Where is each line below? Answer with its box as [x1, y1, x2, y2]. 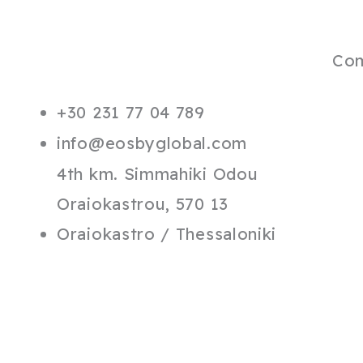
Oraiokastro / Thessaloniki [57, 224, 277, 245]
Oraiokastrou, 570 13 [57, 194, 228, 215]
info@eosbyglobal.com [57, 133, 247, 154]
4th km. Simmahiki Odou [57, 164, 258, 185]
